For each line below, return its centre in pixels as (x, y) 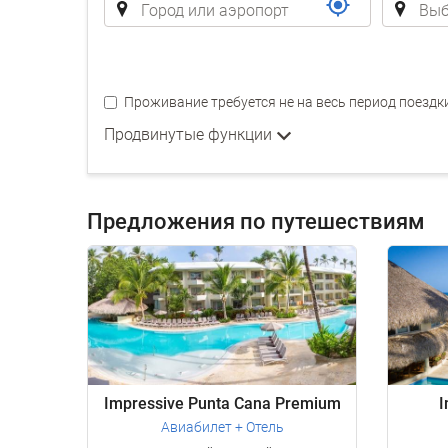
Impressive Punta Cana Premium (222, 404)
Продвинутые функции (190, 134)
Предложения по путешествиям (256, 221)
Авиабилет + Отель (222, 427)
